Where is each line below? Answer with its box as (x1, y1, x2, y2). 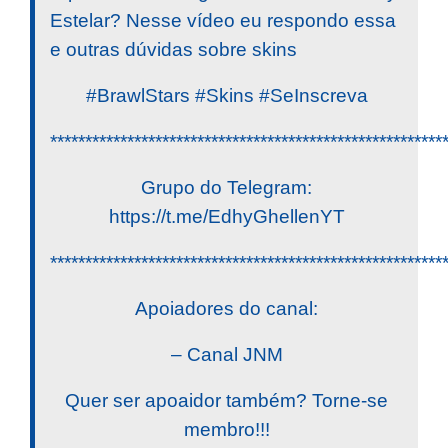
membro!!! (183, 418, 270, 440)
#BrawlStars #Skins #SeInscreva (85, 84, 368, 106)
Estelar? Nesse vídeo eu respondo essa (50, 9, 396, 31)
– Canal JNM (170, 343, 283, 365)
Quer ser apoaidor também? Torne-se (65, 389, 388, 411)
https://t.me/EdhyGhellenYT (108, 205, 345, 227)
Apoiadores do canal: (135, 297, 318, 319)
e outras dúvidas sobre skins (50, 38, 297, 60)
